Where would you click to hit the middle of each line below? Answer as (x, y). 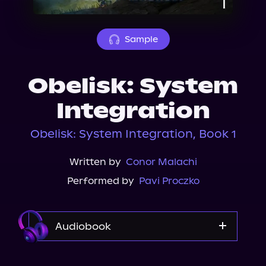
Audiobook (83, 226)
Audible (133, 259)
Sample (141, 39)
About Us (43, 8)
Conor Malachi (161, 162)
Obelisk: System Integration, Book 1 (133, 134)
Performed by (100, 181)
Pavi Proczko (169, 181)
